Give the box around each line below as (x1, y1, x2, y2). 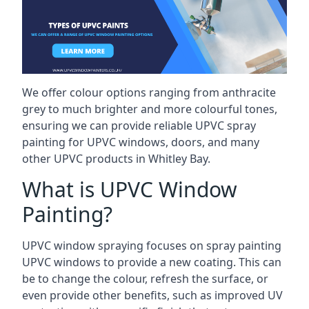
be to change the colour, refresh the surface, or (22, 271, 268, 286)
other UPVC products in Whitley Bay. (22, 151, 210, 166)
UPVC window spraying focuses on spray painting (22, 238, 281, 253)
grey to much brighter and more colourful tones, (22, 101, 277, 117)
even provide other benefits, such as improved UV (22, 288, 283, 303)
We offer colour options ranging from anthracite (22, 85, 276, 100)
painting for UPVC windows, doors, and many (22, 134, 259, 150)
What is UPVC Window (22, 175, 237, 203)
